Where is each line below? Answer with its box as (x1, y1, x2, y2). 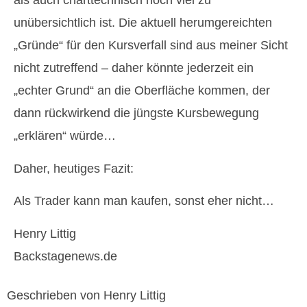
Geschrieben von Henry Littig (7, 288, 166, 302)
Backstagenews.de (14, 249, 117, 263)
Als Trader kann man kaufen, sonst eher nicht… (14, 194, 274, 208)
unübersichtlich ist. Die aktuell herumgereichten (14, 16, 272, 30)
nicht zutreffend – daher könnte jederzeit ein (14, 61, 254, 75)
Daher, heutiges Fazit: (14, 161, 134, 175)
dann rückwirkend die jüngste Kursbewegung (14, 106, 259, 121)
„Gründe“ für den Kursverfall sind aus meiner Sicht (14, 38, 288, 53)
